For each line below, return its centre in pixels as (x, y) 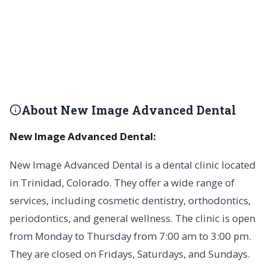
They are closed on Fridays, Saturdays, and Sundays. (130, 254)
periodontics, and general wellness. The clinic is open (132, 218)
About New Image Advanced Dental (129, 110)
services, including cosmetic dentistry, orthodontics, (130, 200)
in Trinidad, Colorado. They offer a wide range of (122, 183)
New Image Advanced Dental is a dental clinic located (133, 165)
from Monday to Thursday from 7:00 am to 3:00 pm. (130, 236)
